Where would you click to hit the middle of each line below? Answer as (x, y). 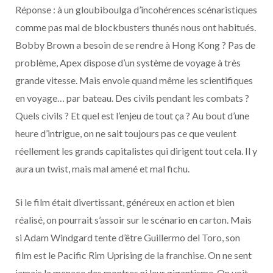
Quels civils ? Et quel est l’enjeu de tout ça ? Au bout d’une (132, 116)
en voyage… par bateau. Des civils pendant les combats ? (132, 98)
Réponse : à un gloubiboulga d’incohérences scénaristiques (136, 10)
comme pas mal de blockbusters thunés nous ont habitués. (136, 27)
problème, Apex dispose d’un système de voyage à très (128, 63)
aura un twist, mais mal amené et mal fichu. (102, 169)
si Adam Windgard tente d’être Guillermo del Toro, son (128, 238)
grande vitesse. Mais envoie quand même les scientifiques (134, 80)
